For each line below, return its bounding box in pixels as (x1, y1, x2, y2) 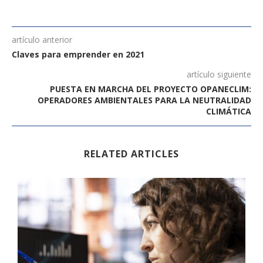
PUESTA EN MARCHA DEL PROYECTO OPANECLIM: (50, 83, 251, 95)
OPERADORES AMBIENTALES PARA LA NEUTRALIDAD (38, 94, 251, 106)
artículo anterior (12, 33, 72, 45)
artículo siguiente (187, 68, 251, 80)
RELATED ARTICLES (84, 147, 179, 160)
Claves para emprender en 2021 (12, 48, 144, 60)
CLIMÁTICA (206, 105, 251, 117)
